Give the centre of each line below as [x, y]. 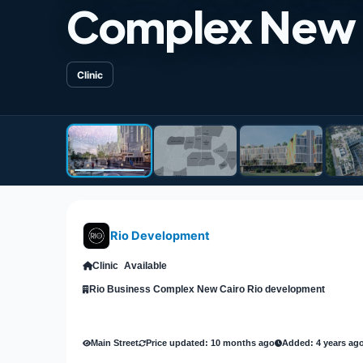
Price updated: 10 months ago [210, 342]
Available [145, 266]
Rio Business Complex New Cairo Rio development [207, 289]
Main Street [115, 342]
